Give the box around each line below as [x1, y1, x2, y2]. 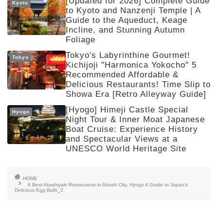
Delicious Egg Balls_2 [15, 187, 63, 193]
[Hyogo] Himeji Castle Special [66, 105, 188, 114]
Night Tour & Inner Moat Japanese [66, 114, 205, 124]
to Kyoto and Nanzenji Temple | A [66, 5, 200, 15]
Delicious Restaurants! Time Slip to [66, 79, 211, 89]
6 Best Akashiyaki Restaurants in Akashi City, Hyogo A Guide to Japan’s [28, 182, 188, 187]
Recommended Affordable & [66, 70, 179, 79]
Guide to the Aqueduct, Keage [66, 15, 187, 25]
